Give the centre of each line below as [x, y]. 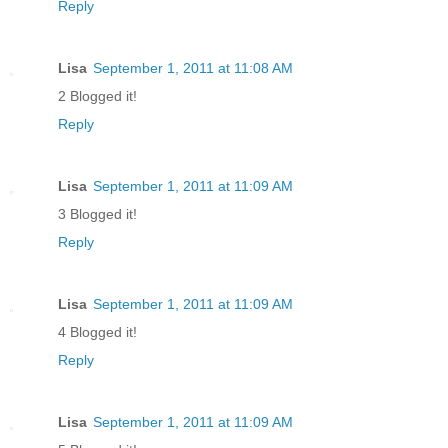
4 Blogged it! [97, 332]
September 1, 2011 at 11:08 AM [193, 68]
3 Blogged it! [97, 214]
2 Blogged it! [97, 96]
